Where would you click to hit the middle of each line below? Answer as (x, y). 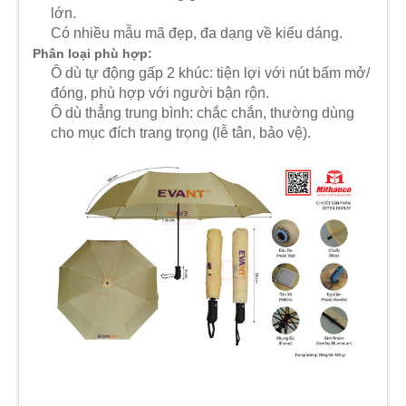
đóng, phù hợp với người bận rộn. (160, 93)
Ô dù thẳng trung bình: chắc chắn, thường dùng (203, 113)
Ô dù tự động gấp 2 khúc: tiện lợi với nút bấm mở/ (210, 73)
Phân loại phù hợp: (92, 54)
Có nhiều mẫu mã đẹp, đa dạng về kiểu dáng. (197, 34)
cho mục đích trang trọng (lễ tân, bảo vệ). (181, 133)
